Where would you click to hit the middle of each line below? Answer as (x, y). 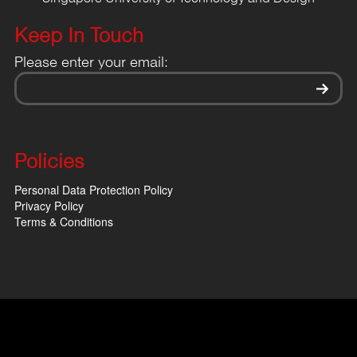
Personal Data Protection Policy (94, 189)
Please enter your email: (91, 63)
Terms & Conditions (64, 221)
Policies (49, 162)
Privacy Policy (49, 205)
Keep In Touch (79, 36)
